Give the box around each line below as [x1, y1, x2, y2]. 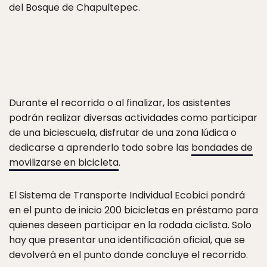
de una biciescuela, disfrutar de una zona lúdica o [9, 126, 237, 139]
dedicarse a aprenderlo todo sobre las [9, 141, 191, 154]
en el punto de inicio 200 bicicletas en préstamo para [9, 203, 258, 217]
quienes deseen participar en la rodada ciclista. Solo [9, 218, 252, 232]
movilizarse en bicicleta [9, 156, 119, 169]
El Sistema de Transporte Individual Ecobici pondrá [9, 188, 245, 202]
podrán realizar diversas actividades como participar [9, 111, 257, 125]
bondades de [191, 141, 253, 154]
